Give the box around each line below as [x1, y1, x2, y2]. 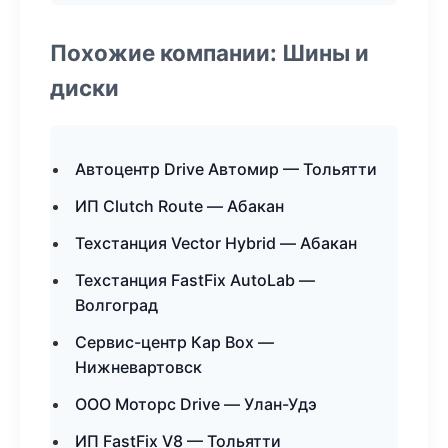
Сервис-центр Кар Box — [75, 332, 274, 352]
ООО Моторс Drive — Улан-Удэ [75, 394, 317, 414]
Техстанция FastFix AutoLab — [75, 270, 315, 290]
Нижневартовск [75, 357, 202, 377]
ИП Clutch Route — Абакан [75, 196, 284, 216]
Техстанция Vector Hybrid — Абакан [75, 233, 357, 253]
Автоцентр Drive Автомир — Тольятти [75, 159, 377, 179]
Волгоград [75, 295, 158, 315]
